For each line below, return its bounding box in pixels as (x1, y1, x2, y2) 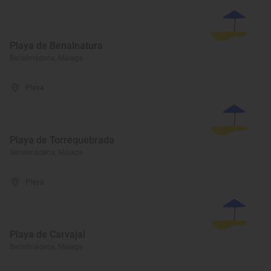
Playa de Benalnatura (10, 40, 103, 51)
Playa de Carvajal (10, 229, 85, 240)
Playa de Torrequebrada (10, 134, 114, 146)
